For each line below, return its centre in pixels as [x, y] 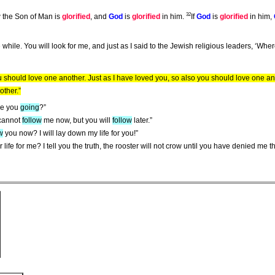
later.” [142, 121]
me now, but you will [77, 121]
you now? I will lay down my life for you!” [71, 134]
